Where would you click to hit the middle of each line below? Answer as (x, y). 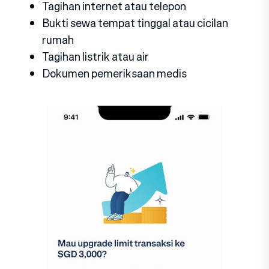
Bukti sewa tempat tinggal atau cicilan (135, 23)
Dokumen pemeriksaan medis (114, 74)
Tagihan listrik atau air (95, 57)
